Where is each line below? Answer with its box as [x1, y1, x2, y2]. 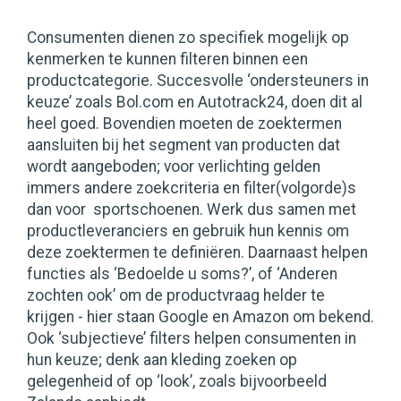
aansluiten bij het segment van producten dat [27, 136, 340, 155]
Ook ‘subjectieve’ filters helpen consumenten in [27, 329, 356, 348]
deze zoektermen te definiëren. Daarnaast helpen [27, 243, 368, 262]
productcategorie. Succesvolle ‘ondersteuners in [27, 72, 369, 90]
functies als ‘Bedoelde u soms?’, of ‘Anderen [27, 265, 337, 284]
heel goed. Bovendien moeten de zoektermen [27, 115, 342, 133]
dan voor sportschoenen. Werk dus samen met [27, 200, 356, 219]
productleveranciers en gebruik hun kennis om [27, 222, 349, 241]
